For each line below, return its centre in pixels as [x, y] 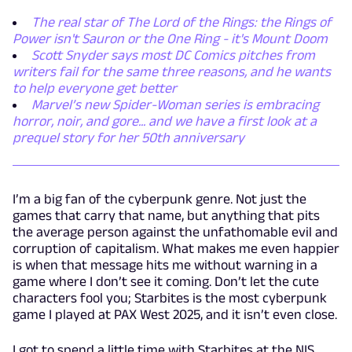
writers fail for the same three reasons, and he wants [172, 71]
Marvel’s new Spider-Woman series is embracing [175, 104]
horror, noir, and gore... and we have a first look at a [165, 121]
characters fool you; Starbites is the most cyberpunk [170, 297]
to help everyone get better [95, 88]
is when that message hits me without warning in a [165, 264]
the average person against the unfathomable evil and [175, 231]
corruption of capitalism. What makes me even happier [176, 248]
